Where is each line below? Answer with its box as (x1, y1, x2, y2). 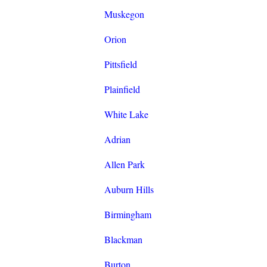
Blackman (104, 233, 142, 246)
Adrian (104, 133, 131, 146)
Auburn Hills (104, 183, 154, 196)
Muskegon (104, 8, 144, 21)
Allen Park (104, 158, 145, 171)
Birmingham (104, 208, 151, 221)
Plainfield (104, 83, 140, 96)
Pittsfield (104, 58, 137, 71)
